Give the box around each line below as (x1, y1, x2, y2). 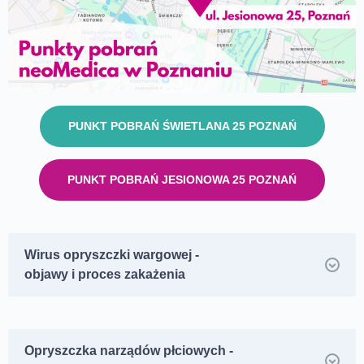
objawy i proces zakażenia (24, 266, 185, 281)
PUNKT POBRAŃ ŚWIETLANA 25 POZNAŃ (67, 119, 297, 132)
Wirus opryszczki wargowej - (24, 247, 199, 262)
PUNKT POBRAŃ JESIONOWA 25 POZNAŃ (67, 172, 297, 186)
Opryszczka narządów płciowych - (24, 343, 233, 357)
